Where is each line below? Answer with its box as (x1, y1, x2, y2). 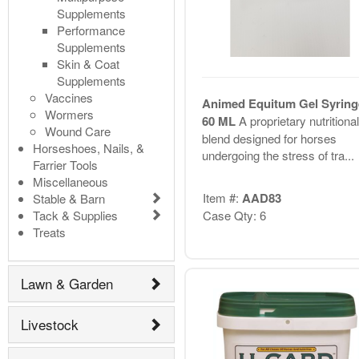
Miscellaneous (33, 172, 108, 190)
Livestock (21, 314, 79, 335)
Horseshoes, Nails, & (33, 139, 144, 156)
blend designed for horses (201, 130, 337, 147)
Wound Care (45, 122, 111, 139)
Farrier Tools (33, 155, 98, 173)
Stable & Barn (33, 189, 105, 207)
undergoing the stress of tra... (201, 147, 354, 164)
